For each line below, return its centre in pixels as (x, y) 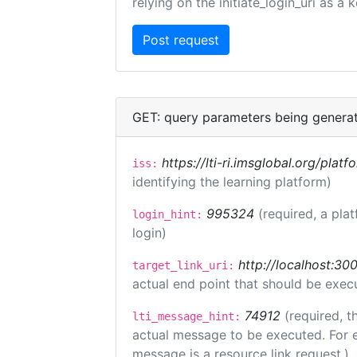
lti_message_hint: (186, 316)
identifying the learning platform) (232, 182)
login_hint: (167, 214)
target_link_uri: (183, 265)
